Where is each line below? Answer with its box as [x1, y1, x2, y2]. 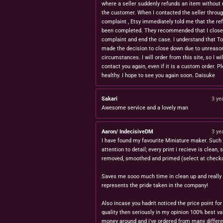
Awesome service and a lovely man [102, 105, 188, 111]
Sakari [102, 96, 117, 103]
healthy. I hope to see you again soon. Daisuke [102, 72, 215, 79]
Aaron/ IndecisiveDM [102, 128, 153, 135]
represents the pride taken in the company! [102, 182, 208, 189]
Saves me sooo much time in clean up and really [102, 173, 222, 180]
